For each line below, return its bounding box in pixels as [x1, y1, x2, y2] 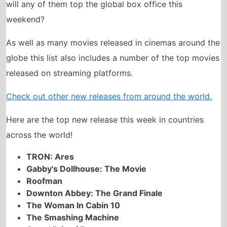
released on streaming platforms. [6, 42, 133, 52]
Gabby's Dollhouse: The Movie [26, 137, 147, 148]
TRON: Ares [26, 125, 74, 136]
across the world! [6, 103, 73, 114]
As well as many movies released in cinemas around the [6, 11, 220, 22]
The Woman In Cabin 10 [26, 174, 121, 184]
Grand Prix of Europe [26, 198, 109, 209]
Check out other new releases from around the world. [6, 65, 212, 75]
